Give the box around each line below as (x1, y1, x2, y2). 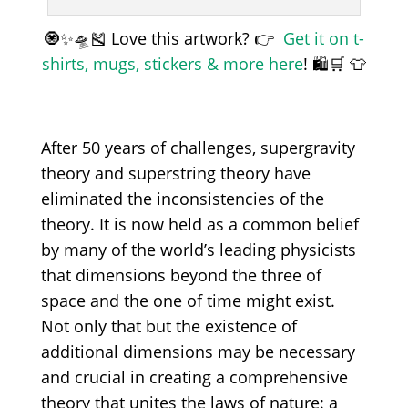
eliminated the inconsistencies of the (40, 188, 324, 210)
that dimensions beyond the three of (40, 264, 321, 287)
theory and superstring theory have (40, 162, 311, 185)
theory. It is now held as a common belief (40, 213, 359, 236)
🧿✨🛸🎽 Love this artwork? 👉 (43, 27, 283, 50)
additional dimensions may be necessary (40, 341, 355, 363)
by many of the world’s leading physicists (40, 239, 356, 261)
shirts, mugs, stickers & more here (41, 53, 303, 76)
